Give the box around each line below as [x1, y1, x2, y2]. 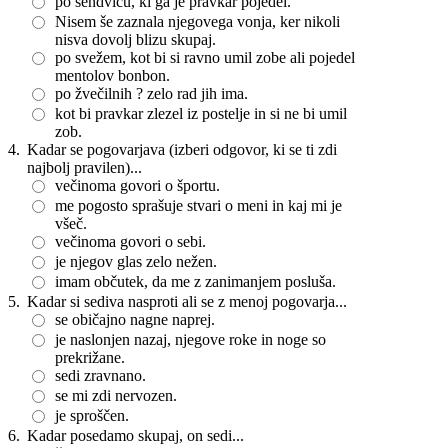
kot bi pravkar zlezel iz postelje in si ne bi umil [55, 105, 347, 122]
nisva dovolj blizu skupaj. [55, 31, 216, 48]
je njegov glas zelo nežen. [55, 253, 217, 270]
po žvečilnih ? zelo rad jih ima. [55, 85, 248, 102]
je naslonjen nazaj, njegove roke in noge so [55, 331, 326, 348]
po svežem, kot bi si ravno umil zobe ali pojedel [55, 49, 355, 66]
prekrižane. [55, 349, 125, 366]
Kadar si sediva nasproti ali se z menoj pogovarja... [27, 293, 347, 310]
